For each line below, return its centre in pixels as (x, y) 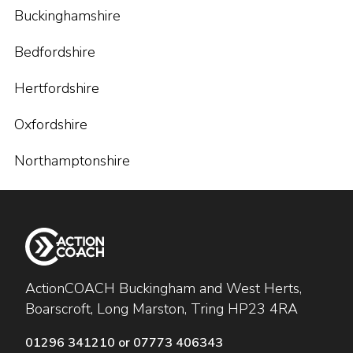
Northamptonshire (72, 161)
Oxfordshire (51, 124)
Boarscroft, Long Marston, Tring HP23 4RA (162, 309)
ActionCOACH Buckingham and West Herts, (163, 288)
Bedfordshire (55, 52)
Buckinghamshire (67, 16)
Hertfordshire (57, 88)
